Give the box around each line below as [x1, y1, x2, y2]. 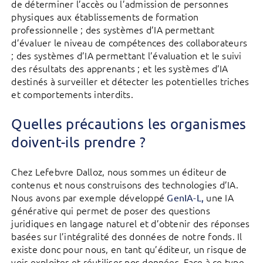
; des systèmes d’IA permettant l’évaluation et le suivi [11, 49, 242, 62]
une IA [204, 191, 234, 204]
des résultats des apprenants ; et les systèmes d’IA [11, 62, 228, 75]
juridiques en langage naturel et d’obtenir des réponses [11, 217, 250, 230]
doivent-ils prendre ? [11, 133, 146, 151]
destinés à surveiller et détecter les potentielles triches [11, 75, 249, 88]
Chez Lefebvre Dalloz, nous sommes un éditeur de [11, 165, 227, 178]
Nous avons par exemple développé [11, 191, 167, 204]
